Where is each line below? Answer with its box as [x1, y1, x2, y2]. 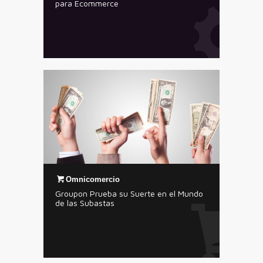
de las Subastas [55, 198, 114, 208]
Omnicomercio [66, 175, 120, 184]
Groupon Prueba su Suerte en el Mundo [55, 188, 203, 198]
